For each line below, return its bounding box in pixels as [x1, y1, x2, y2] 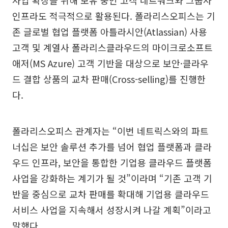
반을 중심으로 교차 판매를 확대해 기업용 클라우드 [12, 187, 209, 201]
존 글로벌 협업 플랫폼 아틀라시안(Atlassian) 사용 [12, 25, 207, 39]
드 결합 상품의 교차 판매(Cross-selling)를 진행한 [12, 72, 206, 86]
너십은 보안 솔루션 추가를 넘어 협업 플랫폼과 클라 [12, 140, 212, 154]
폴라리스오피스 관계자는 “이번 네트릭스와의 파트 [12, 124, 209, 138]
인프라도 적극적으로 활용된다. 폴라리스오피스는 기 [12, 9, 215, 23]
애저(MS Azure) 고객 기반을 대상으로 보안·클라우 [12, 56, 209, 70]
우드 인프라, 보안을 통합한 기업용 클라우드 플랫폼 [12, 156, 212, 169]
